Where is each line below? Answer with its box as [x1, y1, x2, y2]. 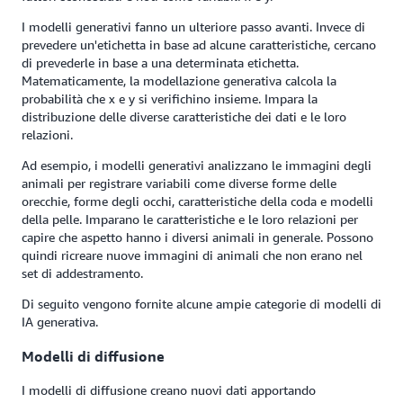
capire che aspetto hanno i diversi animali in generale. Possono [22, 229, 373, 246]
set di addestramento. [22, 265, 143, 282]
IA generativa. [22, 314, 98, 330]
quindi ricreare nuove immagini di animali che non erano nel [22, 247, 363, 264]
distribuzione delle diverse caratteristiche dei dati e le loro [22, 109, 346, 125]
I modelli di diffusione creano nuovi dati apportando [22, 382, 316, 398]
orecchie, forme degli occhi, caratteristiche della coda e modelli [22, 193, 373, 210]
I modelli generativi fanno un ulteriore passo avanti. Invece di [22, 19, 365, 35]
